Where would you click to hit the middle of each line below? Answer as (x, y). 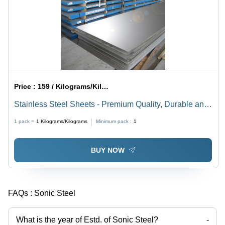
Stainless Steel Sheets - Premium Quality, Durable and (111, 104)
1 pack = (24, 122)
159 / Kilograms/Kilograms (70, 87)
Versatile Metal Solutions (59, 117)
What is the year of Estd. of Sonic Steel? (87, 219)
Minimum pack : (114, 122)
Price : (26, 87)
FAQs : (20, 193)
